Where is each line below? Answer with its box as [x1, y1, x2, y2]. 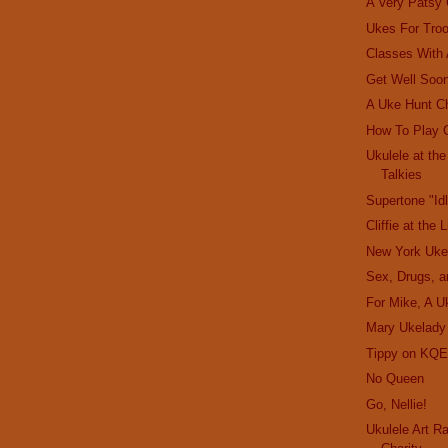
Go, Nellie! [366, 396, 428, 412]
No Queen [366, 371, 425, 387]
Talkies [381, 167, 423, 183]
